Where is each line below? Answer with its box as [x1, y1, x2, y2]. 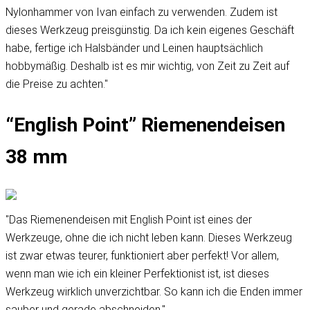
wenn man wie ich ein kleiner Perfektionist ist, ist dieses [6, 267, 269, 281]
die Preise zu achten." [6, 77, 108, 91]
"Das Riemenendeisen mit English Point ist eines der [6, 213, 252, 227]
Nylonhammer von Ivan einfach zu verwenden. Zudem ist [6, 5, 277, 19]
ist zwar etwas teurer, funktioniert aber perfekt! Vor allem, [6, 249, 279, 263]
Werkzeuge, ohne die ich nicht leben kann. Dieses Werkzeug [6, 231, 292, 245]
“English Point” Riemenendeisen [6, 113, 285, 136]
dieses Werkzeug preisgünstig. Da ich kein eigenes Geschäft [6, 23, 294, 37]
